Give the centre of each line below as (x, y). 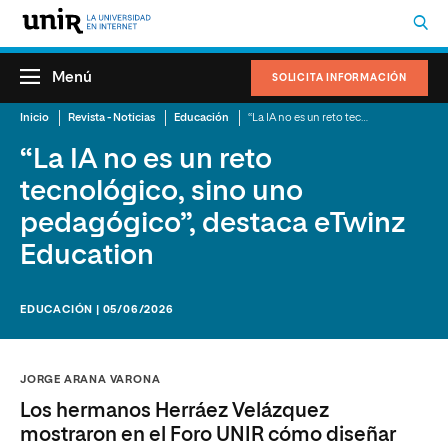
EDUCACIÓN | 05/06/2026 (97, 309)
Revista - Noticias (111, 117)
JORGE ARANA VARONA (90, 379)
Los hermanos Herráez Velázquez (174, 411)
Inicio (34, 117)
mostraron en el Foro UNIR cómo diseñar (208, 435)
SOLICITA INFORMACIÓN (339, 78)
